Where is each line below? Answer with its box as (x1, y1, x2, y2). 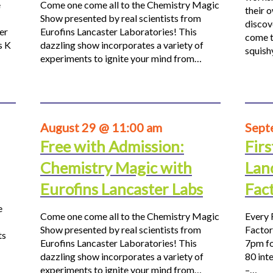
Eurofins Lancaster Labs (40, 180, 203, 199)
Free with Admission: (40, 137, 184, 156)
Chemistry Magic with (40, 158, 192, 177)
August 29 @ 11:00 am (40, 120, 162, 135)
